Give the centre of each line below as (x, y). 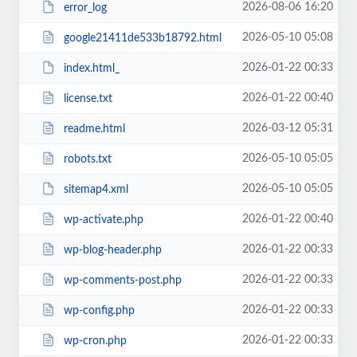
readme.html (94, 129)
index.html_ (91, 68)
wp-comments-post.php (122, 280)
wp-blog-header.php (112, 250)
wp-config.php (99, 310)
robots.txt (87, 159)
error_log (85, 8)
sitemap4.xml (96, 189)
